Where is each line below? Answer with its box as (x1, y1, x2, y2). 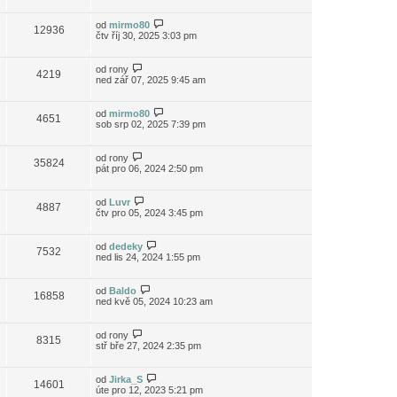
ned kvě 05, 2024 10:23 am (96, 296, 213, 307)
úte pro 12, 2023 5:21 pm (96, 385, 203, 395)
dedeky (109, 241, 143, 252)
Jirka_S (109, 374, 143, 385)
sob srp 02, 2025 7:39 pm (96, 119, 206, 129)
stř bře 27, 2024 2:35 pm (96, 340, 201, 351)
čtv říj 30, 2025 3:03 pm (96, 30, 197, 41)
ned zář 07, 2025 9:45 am (96, 74, 206, 85)
